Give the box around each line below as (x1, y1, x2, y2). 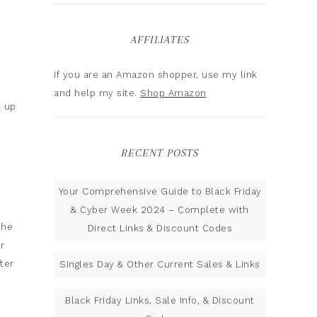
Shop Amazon (140, 88, 207, 98)
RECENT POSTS (121, 146, 199, 159)
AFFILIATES (130, 33, 190, 46)
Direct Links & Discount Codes (87, 223, 233, 234)
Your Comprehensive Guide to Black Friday (58, 186, 262, 197)
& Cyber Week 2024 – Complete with (71, 204, 249, 215)
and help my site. (54, 88, 140, 98)
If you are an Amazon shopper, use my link (54, 69, 258, 80)
